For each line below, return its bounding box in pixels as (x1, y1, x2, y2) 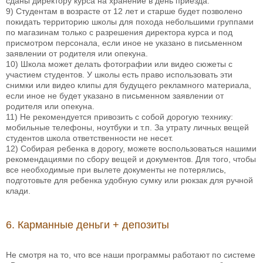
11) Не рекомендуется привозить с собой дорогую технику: (6, 112, 233, 122)
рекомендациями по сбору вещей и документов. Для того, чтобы (6, 154, 256, 164)
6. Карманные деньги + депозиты (6, 219, 169, 231)
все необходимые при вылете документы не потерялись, (6, 165, 226, 175)
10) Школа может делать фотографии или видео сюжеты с (6, 59, 232, 69)
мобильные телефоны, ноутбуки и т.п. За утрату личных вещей (6, 123, 249, 133)
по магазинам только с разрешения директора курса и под (6, 28, 232, 38)
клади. (6, 186, 31, 196)
